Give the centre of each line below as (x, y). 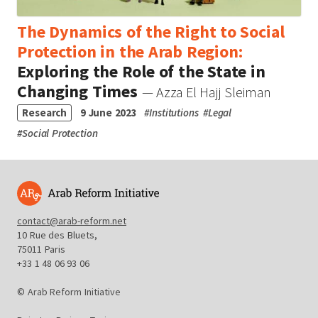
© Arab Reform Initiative (69, 292)
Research (45, 112)
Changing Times (78, 91)
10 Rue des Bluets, (57, 235)
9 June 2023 (109, 112)
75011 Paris (41, 249)
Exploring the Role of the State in (141, 71)
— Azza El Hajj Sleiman (207, 92)
